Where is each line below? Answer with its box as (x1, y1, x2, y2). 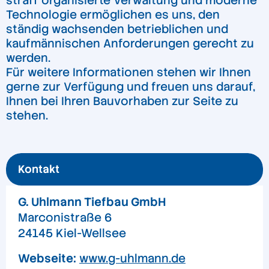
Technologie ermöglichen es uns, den (6, 7, 220, 23)
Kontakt (18, 162, 59, 177)
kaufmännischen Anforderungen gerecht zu (6, 36, 254, 52)
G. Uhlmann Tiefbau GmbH (18, 195, 166, 210)
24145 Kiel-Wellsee (18, 226, 126, 241)
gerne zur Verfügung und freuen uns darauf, (6, 79, 255, 95)
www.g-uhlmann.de (79, 251, 186, 267)
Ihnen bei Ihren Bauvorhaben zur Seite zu (6, 94, 238, 109)
